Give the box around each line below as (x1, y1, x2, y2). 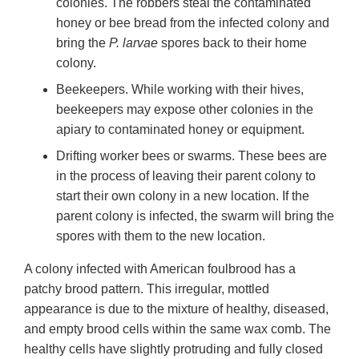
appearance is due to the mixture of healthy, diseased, (24, 302, 329, 317)
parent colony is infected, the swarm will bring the (56, 209, 334, 224)
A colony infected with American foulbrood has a (24, 262, 296, 276)
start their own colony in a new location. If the (56, 189, 309, 204)
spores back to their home (161, 36, 307, 50)
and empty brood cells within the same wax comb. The (24, 322, 331, 337)
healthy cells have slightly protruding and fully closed (24, 342, 323, 357)
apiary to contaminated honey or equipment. (56, 123, 305, 137)
